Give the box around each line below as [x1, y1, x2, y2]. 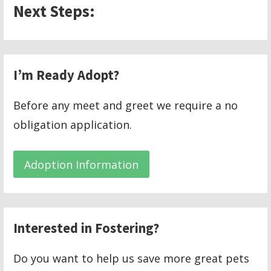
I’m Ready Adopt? [13, 67, 120, 84]
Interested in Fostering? [13, 220, 160, 237]
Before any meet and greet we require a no [13, 98, 238, 113]
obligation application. [13, 117, 132, 132]
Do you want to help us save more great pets [13, 251, 250, 266]
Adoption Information [24, 157, 139, 172]
